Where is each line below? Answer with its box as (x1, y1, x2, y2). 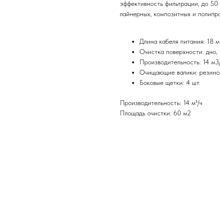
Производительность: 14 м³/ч (120, 99, 202, 107)
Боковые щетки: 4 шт (139, 79, 199, 87)
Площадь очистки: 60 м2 (120, 109, 191, 117)
